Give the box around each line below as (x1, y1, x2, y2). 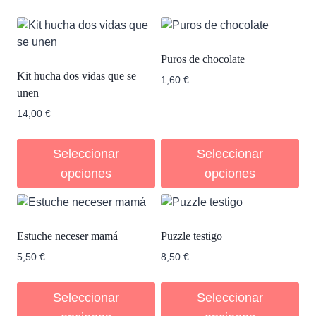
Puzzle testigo (161, 230, 222, 243)
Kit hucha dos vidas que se (17, 70, 136, 83)
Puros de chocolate (161, 53, 245, 66)
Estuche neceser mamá (17, 230, 118, 243)
